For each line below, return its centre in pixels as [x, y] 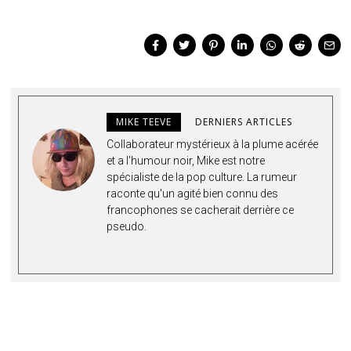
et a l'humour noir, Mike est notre [186, 160]
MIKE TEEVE [144, 121]
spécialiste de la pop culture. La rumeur [202, 177]
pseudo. [127, 226]
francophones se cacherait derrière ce [201, 210]
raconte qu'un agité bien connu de [190, 193]
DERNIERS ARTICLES [244, 121]
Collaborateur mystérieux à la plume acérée [213, 144]
